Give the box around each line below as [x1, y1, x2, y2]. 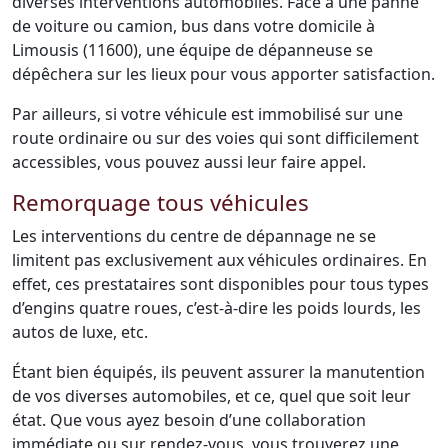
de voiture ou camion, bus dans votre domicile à [12, 15, 375, 37]
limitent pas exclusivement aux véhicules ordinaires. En [12, 249, 427, 271]
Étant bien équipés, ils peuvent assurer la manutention [12, 361, 425, 383]
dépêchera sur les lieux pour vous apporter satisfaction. [12, 63, 435, 85]
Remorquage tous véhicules [12, 187, 309, 218]
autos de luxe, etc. [12, 321, 148, 343]
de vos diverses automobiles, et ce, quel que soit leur [12, 385, 411, 407]
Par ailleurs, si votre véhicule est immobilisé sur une [12, 103, 403, 125]
